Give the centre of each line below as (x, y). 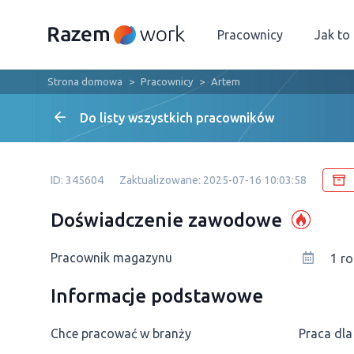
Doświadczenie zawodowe (166, 220)
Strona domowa (85, 81)
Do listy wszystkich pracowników (177, 118)
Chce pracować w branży (121, 333)
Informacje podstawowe (157, 296)
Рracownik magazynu (111, 258)
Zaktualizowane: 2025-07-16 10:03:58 (213, 180)
